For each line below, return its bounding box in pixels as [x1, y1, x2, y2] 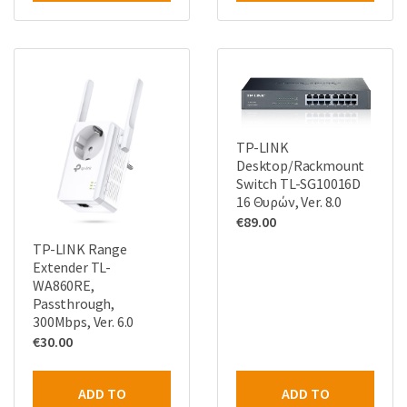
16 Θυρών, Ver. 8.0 [236, 193, 342, 212]
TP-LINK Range [33, 239, 127, 258]
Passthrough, [33, 293, 115, 313]
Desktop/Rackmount [236, 156, 365, 175]
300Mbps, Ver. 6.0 [33, 312, 134, 331]
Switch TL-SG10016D [236, 174, 362, 194]
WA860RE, [33, 275, 94, 294]
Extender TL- [33, 257, 112, 276]
